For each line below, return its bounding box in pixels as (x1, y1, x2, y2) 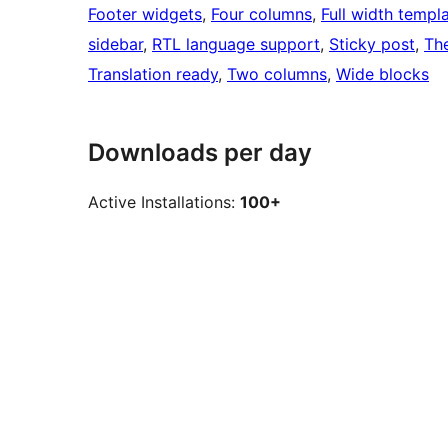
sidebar (88, 34, 143, 55)
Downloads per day (88, 138, 312, 168)
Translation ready (88, 64, 218, 85)
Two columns (227, 64, 327, 85)
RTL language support (152, 34, 320, 55)
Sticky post (329, 34, 415, 55)
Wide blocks (336, 64, 429, 85)
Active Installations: (88, 192, 240, 213)
